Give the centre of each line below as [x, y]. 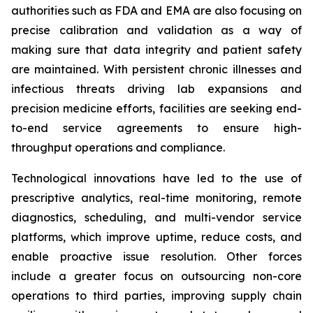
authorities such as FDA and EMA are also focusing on [156, 10]
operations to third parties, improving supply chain [156, 296]
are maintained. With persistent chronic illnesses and [156, 69]
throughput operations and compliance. [118, 147]
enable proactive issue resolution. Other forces [156, 256]
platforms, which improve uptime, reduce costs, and [156, 237]
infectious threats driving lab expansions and [156, 89]
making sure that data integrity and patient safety [156, 50]
